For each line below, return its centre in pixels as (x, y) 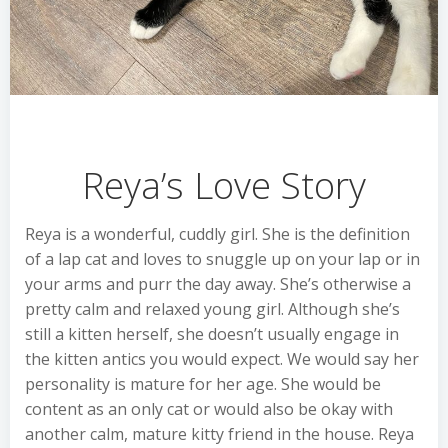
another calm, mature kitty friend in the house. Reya (219, 434)
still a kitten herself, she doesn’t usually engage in (212, 334)
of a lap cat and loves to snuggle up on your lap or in (222, 259)
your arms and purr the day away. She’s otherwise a (218, 284)
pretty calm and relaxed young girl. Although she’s (212, 309)
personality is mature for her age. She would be (203, 384)
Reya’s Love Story (224, 185)
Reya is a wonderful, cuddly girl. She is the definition (217, 234)
